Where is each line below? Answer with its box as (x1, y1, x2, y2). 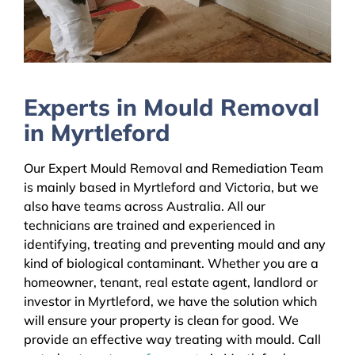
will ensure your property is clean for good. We (24, 312, 299, 329)
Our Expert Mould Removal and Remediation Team (24, 160, 323, 177)
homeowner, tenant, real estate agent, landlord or (24, 274, 318, 291)
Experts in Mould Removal (24, 92, 319, 121)
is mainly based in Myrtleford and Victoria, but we (24, 179, 319, 196)
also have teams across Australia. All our (24, 198, 265, 215)
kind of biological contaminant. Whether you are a (24, 255, 319, 272)
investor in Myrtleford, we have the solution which (24, 293, 317, 310)
